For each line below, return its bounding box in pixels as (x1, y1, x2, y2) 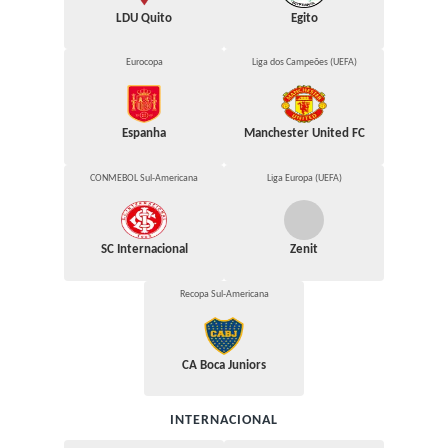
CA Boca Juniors (182, 358, 266, 372)
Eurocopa (125, 57, 163, 69)
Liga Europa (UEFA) (266, 173, 342, 185)
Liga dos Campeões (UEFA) (251, 57, 357, 69)
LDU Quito (116, 11, 172, 25)
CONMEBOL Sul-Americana (90, 173, 198, 185)
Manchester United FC (243, 127, 365, 141)
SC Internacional (100, 242, 188, 256)
